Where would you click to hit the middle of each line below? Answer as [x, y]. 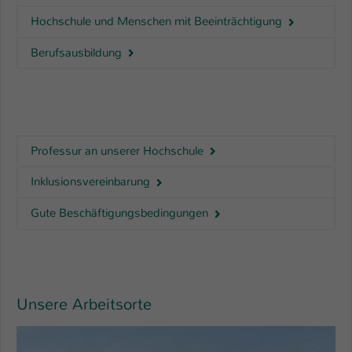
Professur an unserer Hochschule [119, 150]
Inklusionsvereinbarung [92, 182]
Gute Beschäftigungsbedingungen [121, 213]
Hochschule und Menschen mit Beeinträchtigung [158, 21]
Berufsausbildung [78, 52]
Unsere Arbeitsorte [84, 304]
